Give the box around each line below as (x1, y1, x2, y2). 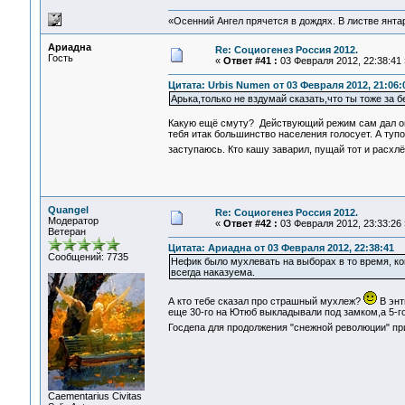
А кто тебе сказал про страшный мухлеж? (167, 296, 363, 307)
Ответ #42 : (222, 218, 278, 229)
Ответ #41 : (222, 55, 278, 66)
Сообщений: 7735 (47, 251, 128, 262)
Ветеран (47, 226, 86, 237)
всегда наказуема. (170, 267, 255, 278)
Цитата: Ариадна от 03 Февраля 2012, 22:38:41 (167, 242, 394, 254)
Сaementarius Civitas (47, 391, 142, 401)
